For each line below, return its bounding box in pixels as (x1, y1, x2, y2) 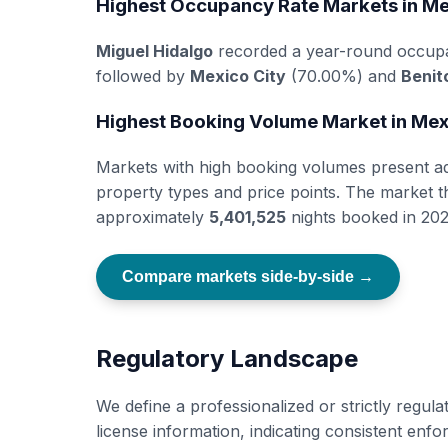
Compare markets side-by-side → (122, 268, 374, 285)
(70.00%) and (286, 65, 401, 86)
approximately (96, 207, 209, 227)
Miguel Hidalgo (96, 40, 213, 61)
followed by (96, 65, 190, 86)
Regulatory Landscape (96, 344, 358, 373)
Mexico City (190, 65, 286, 86)
